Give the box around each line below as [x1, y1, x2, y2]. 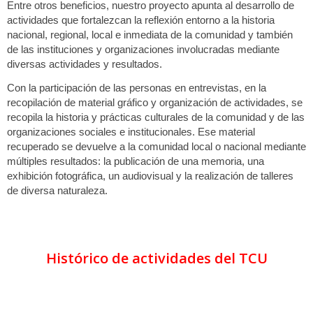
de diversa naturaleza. [7, 184, 108, 196]
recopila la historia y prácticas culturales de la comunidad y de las [7, 110, 305, 123]
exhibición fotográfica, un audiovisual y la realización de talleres [7, 169, 293, 182]
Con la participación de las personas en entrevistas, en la [7, 81, 266, 94]
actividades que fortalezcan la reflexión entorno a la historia [7, 13, 275, 26]
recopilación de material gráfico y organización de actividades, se [7, 96, 303, 108]
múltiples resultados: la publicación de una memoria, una [7, 154, 264, 167]
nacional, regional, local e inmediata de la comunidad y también [7, 28, 293, 41]
